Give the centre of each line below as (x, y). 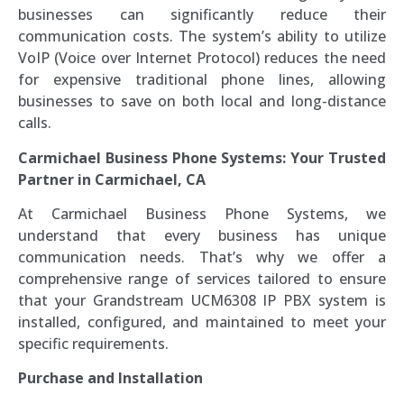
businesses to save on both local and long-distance (202, 101)
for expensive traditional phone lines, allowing (202, 80)
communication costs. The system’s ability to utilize (202, 37)
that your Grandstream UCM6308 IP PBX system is (202, 301)
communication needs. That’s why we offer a (202, 257)
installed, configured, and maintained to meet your (202, 322)
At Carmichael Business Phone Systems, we (202, 214)
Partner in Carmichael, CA (112, 179)
